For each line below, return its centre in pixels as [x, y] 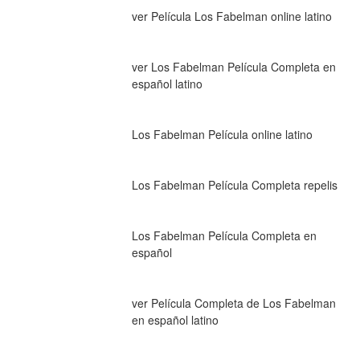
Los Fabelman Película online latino [222, 134]
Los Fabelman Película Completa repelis [234, 184]
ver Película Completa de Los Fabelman [233, 303]
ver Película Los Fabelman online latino [231, 16]
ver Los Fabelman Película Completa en [233, 66]
